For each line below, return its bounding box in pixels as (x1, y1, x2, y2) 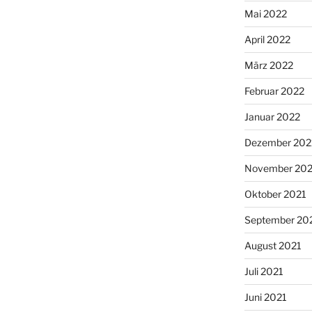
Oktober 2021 (244, 187, 306, 200)
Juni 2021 (244, 290, 287, 303)
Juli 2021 (244, 265, 283, 277)
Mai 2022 (244, 7, 287, 19)
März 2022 (244, 58, 293, 71)
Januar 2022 (244, 110, 300, 123)
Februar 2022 (244, 84, 304, 97)
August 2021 (244, 239, 302, 251)
